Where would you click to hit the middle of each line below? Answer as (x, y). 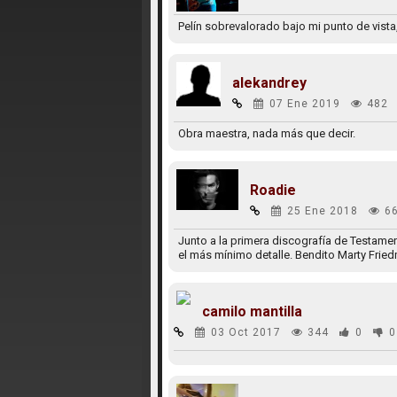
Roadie (272, 190)
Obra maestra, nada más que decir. (266, 133)
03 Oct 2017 (245, 332)
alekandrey (269, 83)
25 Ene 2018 (322, 211)
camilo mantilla (252, 311)
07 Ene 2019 (304, 104)
